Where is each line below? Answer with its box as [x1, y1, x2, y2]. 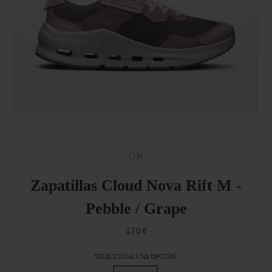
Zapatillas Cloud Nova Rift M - [30, 176, 242, 194]
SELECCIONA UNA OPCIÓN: [95, 253, 177, 261]
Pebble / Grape [85, 199, 187, 217]
